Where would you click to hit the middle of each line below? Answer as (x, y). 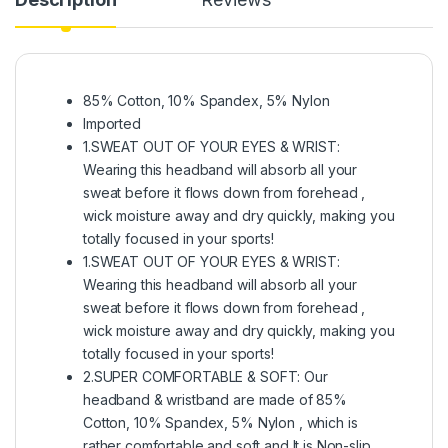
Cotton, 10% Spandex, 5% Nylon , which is (220, 422)
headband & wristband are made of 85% (215, 399)
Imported (112, 123)
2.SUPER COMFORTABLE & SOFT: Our (205, 376)
